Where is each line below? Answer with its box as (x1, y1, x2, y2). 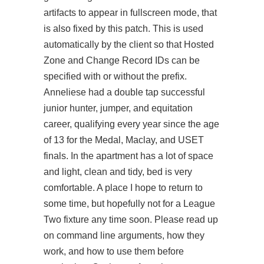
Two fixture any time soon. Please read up (44, 214, 218, 225)
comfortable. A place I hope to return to (44, 183, 203, 193)
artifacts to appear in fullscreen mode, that (44, 8, 217, 18)
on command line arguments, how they (44, 230, 204, 240)
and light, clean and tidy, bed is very (44, 167, 192, 177)
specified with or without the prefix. (44, 71, 187, 81)
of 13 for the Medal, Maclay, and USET (44, 135, 204, 145)
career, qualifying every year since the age (44, 119, 219, 129)
